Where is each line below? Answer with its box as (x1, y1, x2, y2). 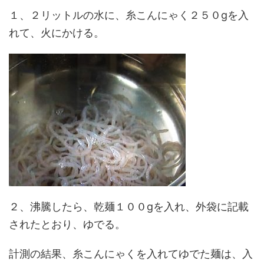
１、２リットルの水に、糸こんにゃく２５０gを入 (9, 9, 249, 21)
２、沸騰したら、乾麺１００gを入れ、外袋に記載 (9, 200, 249, 213)
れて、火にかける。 (9, 27, 104, 39)
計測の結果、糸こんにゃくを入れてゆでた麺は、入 (9, 247, 253, 260)
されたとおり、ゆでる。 (9, 218, 126, 230)
